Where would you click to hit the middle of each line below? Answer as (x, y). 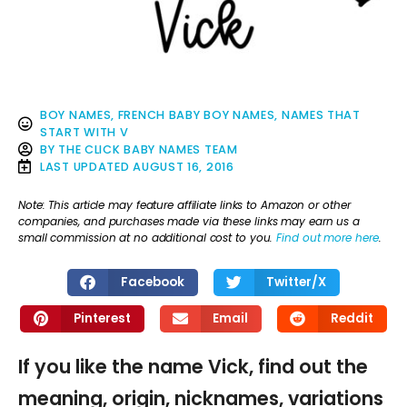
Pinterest (102, 318)
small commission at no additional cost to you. (148, 238)
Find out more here (328, 238)
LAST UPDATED (85, 166)
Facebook (152, 282)
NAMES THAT (321, 114)
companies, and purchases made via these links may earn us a (189, 222)
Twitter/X (296, 282)
